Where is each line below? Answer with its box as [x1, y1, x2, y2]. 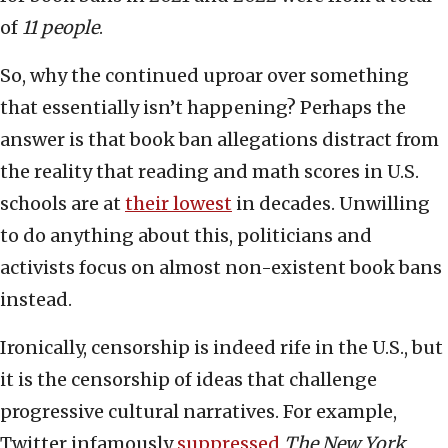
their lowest [125, 192, 232, 216]
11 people [22, 16, 99, 40]
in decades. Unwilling [232, 192, 430, 216]
